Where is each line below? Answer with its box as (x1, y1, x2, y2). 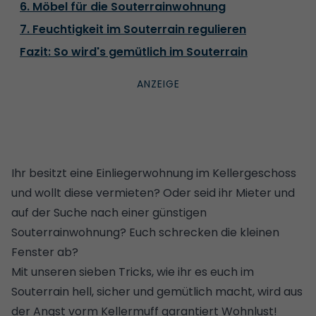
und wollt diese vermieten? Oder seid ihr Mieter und (11, 184, 295, 201)
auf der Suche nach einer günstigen (11, 204, 207, 221)
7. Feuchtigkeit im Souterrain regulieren (20, 20, 246, 37)
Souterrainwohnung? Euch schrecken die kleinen (11, 224, 279, 241)
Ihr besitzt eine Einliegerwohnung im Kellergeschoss (11, 164, 296, 181)
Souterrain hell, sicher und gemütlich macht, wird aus (11, 283, 303, 300)
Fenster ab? (11, 243, 78, 260)
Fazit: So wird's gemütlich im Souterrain (20, 43, 248, 60)
